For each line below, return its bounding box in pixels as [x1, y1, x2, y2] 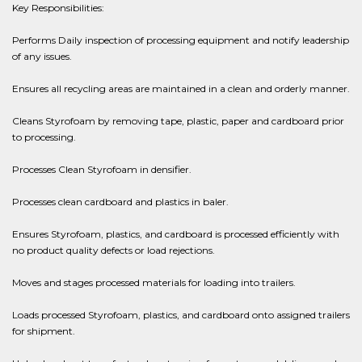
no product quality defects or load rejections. [12, 244, 215, 256]
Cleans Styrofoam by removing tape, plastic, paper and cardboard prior [12, 115, 344, 127]
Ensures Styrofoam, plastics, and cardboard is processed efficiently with [12, 228, 339, 240]
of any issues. [12, 50, 72, 62]
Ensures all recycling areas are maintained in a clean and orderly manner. [12, 82, 350, 95]
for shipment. [12, 325, 75, 337]
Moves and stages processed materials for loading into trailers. [12, 276, 296, 288]
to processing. [12, 131, 76, 143]
